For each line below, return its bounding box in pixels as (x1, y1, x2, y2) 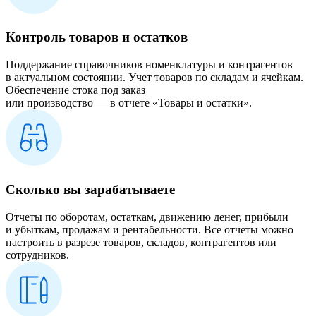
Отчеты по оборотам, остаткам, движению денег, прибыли (6, 210, 288, 223)
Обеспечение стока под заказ (6, 84, 145, 97)
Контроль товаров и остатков (6, 30, 188, 45)
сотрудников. (6, 248, 69, 261)
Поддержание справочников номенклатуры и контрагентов (6, 59, 293, 71)
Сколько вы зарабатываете (6, 181, 175, 197)
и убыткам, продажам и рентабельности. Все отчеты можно (6, 223, 293, 236)
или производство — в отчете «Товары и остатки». (6, 97, 252, 109)
